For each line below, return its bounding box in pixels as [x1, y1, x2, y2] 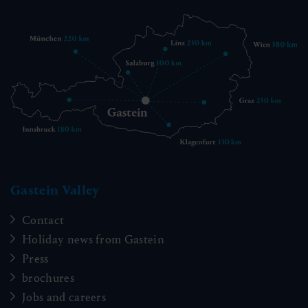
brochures [22, 270, 74, 285]
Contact [22, 212, 65, 228]
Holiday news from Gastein [22, 232, 164, 247]
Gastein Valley [10, 181, 100, 198]
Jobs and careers [22, 289, 107, 305]
